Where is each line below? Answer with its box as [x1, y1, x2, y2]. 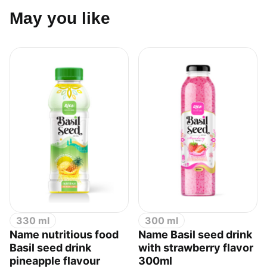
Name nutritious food [10, 228, 119, 241]
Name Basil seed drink [138, 228, 252, 241]
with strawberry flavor [138, 241, 253, 254]
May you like [10, 8, 110, 27]
